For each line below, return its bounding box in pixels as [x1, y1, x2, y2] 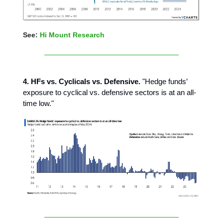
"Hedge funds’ [140, 77, 187, 86]
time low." [23, 99, 54, 108]
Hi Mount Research [40, 31, 105, 39]
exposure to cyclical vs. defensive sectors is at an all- [23, 88, 196, 97]
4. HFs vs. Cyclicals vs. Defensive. [23, 77, 140, 86]
